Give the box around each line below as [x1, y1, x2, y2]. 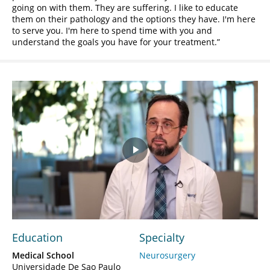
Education [12, 230, 63, 245]
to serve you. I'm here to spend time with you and [12, 25, 212, 37]
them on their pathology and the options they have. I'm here [12, 13, 256, 25]
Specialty [139, 230, 184, 245]
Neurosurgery [139, 249, 195, 261]
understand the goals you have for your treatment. [12, 36, 217, 48]
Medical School [12, 249, 74, 261]
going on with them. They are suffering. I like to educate [12, 2, 238, 14]
